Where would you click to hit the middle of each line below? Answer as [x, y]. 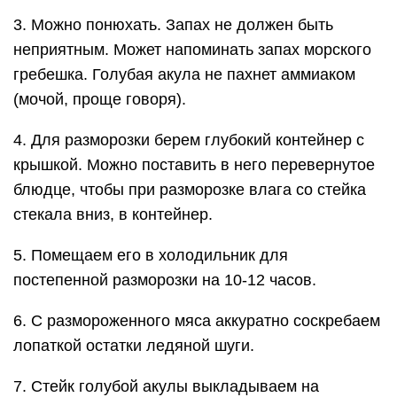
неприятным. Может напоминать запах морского [192, 50]
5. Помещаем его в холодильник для [151, 255]
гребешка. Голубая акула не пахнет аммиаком [184, 74]
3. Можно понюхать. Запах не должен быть [173, 25]
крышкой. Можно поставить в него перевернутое [194, 165]
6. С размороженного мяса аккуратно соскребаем [197, 321]
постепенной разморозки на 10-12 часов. [165, 280]
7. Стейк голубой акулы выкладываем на [166, 386]
